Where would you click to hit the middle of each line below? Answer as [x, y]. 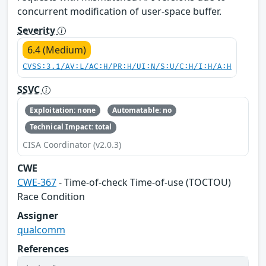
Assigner [38, 215]
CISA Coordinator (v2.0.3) [72, 144]
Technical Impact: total [71, 127]
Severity [37, 30]
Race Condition [51, 196]
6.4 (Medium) [57, 50]
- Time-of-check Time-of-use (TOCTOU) [144, 182]
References [43, 248]
